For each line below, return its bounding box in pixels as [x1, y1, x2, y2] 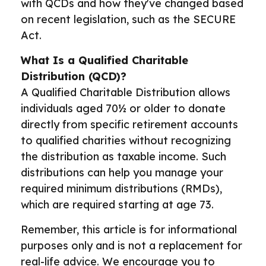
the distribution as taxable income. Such [21, 150, 226, 163]
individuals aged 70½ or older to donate [21, 102, 226, 115]
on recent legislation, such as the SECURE [21, 12, 236, 26]
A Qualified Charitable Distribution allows [21, 85, 230, 99]
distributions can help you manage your [21, 166, 223, 179]
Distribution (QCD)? [21, 69, 126, 83]
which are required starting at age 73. [21, 198, 220, 211]
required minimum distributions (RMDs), [21, 182, 222, 195]
